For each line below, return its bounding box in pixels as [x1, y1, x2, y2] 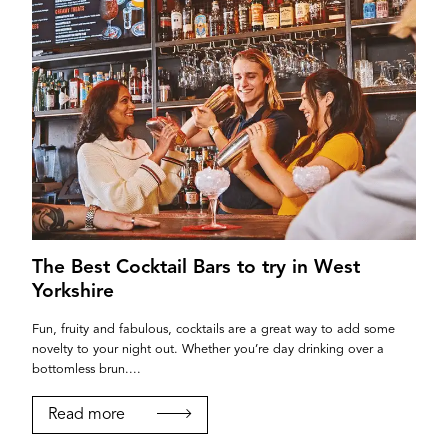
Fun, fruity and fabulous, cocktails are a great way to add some [32, 322, 395, 336]
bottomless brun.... [32, 362, 141, 376]
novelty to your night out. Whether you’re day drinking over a [32, 342, 384, 356]
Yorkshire [32, 281, 114, 302]
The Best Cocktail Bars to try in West [32, 257, 360, 278]
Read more [48, 406, 125, 423]
